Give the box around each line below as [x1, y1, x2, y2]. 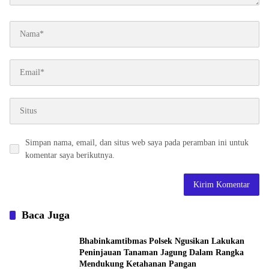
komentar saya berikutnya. [25, 150, 115, 160]
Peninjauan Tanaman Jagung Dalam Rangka [79, 248, 244, 258]
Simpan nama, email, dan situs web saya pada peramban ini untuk [25, 138, 249, 147]
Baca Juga [22, 208, 70, 221]
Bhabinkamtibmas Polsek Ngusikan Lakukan [79, 237, 244, 246]
